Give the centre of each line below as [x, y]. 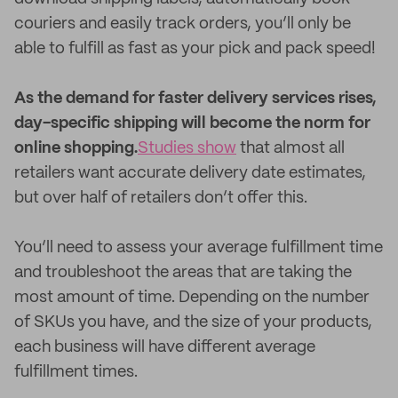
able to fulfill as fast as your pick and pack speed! [195, 49]
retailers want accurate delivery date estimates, [190, 173]
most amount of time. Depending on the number [192, 298]
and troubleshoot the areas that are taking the [183, 273]
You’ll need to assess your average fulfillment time [199, 248]
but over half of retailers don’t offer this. [161, 198]
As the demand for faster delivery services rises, [195, 99]
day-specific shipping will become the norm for [192, 123]
